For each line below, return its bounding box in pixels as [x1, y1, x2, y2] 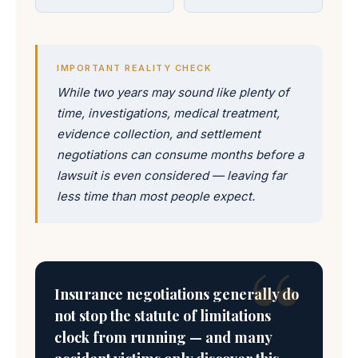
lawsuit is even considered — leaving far [57, 168, 287, 183]
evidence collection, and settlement [57, 126, 261, 141]
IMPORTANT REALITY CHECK [57, 62, 213, 74]
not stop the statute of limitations [54, 306, 271, 325]
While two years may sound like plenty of [57, 85, 289, 100]
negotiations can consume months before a [57, 147, 304, 162]
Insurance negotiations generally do [54, 284, 299, 304]
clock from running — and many [54, 328, 272, 347]
